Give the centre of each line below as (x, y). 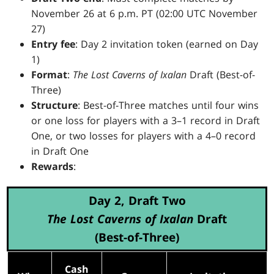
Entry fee (54, 44)
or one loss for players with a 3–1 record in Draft (146, 120)
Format (50, 74)
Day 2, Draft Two (137, 200)
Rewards (53, 166)
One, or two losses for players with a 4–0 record (144, 135)
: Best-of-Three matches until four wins (168, 105)
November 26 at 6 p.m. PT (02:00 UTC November (145, 13)
